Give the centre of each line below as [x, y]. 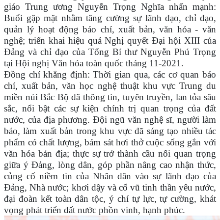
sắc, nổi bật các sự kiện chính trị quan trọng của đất [110, 109]
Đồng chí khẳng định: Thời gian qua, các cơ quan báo [110, 75]
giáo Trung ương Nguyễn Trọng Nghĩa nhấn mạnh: [110, 7]
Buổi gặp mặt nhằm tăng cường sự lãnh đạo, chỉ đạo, [110, 18]
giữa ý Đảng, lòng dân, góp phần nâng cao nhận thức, [110, 165]
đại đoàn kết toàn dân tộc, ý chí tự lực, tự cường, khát [110, 199]
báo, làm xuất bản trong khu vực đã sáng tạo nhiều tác [110, 131]
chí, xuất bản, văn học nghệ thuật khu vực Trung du [110, 86]
